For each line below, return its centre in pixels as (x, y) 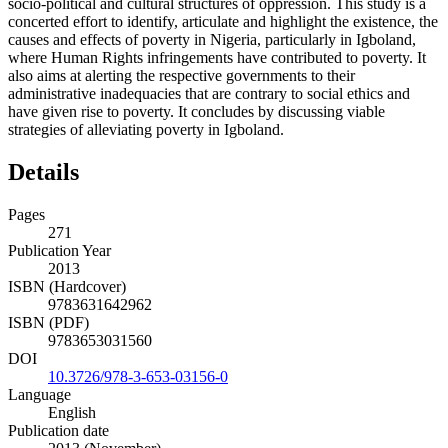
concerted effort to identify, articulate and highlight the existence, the (223, 22)
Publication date (58, 431)
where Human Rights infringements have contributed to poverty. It (217, 58)
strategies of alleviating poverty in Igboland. (146, 130)
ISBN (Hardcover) (67, 287)
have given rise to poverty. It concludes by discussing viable (196, 112)
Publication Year (59, 251)
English (72, 413)
